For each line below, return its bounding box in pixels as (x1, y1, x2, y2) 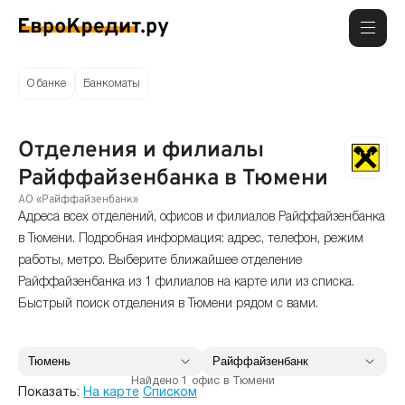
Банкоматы (83, 78, 141, 89)
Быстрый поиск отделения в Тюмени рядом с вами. (18, 297, 318, 310)
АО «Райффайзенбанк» (18, 192, 138, 207)
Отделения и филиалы (18, 136, 264, 165)
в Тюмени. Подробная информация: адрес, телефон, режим (18, 232, 363, 245)
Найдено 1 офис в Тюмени (130, 376, 275, 386)
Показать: (18, 387, 80, 399)
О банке (26, 78, 66, 89)
